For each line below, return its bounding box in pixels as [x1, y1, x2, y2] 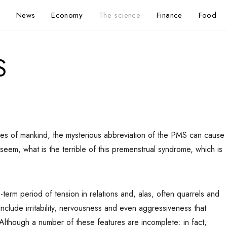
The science [98, 9, 140, 21]
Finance [157, 9, 182, 21]
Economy [51, 9, 83, 21]
